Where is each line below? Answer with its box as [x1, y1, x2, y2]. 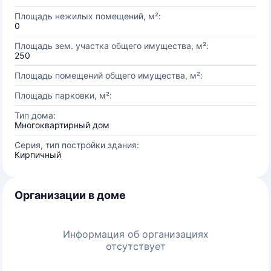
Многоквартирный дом [15, 120, 109, 130]
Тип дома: [15, 110, 56, 120]
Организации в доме [15, 189, 126, 201]
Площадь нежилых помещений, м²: [15, 11, 161, 21]
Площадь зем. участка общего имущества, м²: [15, 41, 209, 51]
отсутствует [105, 240, 166, 252]
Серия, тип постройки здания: [15, 140, 139, 150]
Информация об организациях [62, 228, 209, 240]
